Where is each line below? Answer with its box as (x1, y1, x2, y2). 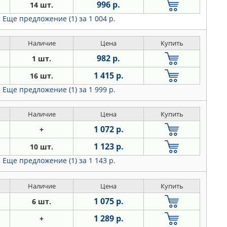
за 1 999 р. (79, 85, 116, 94)
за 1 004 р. (79, 14, 116, 23)
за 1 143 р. (79, 156, 116, 165)
